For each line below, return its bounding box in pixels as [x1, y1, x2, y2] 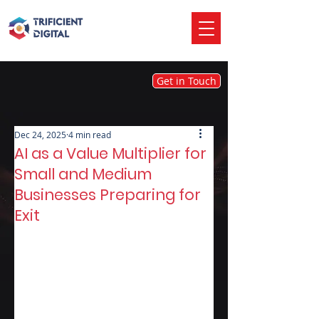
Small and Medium [14, 164, 152, 184]
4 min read [68, 129, 111, 140]
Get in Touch [157, 74, 216, 88]
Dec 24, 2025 [14, 129, 66, 140]
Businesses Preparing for [14, 184, 201, 205]
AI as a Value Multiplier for [14, 143, 206, 164]
